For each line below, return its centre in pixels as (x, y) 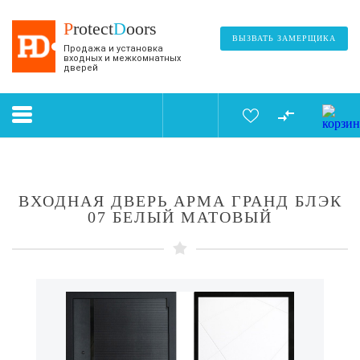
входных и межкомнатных (122, 58)
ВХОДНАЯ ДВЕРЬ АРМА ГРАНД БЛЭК (180, 201)
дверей (81, 68)
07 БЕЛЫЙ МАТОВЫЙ (180, 217)
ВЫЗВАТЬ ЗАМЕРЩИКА (284, 38)
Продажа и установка (113, 49)
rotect (93, 29)
